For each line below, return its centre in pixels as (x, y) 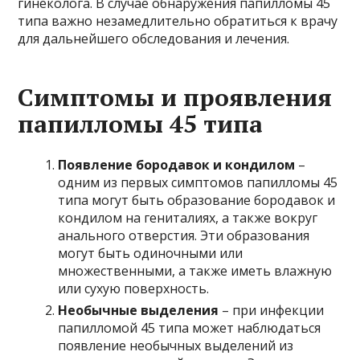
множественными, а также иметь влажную (195, 271)
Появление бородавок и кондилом (177, 165)
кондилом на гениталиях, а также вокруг (188, 218)
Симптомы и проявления (175, 98)
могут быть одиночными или (151, 254)
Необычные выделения (139, 311)
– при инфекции (272, 311)
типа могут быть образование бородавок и (197, 200)
